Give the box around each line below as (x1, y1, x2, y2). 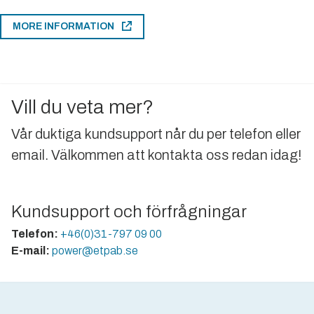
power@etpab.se (50, 244, 138, 257)
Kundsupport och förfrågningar (11, 202, 247, 221)
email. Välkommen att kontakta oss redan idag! (11, 146, 301, 163)
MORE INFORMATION (13, 21, 116, 32)
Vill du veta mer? (11, 95, 153, 118)
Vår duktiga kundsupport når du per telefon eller (11, 125, 301, 142)
